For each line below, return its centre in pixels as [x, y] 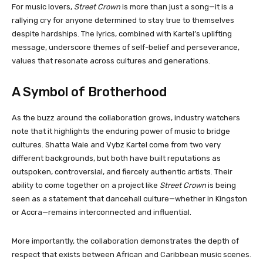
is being [221, 185]
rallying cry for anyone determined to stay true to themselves [123, 20]
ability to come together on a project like [86, 185]
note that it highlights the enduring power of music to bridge [121, 131]
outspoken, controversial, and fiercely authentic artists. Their [122, 171]
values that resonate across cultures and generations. [111, 60]
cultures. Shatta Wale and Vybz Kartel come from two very [116, 144]
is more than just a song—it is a [177, 6]
